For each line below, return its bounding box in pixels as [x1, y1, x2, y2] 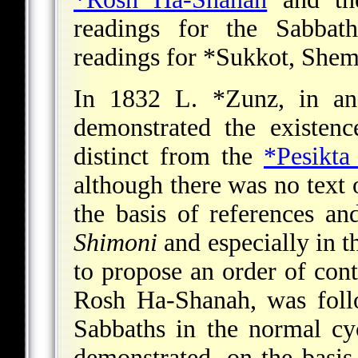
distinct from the [74, 141, 264, 170]
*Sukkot [203, 42, 288, 71]
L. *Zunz [175, 84, 278, 113]
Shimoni [74, 228, 157, 257]
